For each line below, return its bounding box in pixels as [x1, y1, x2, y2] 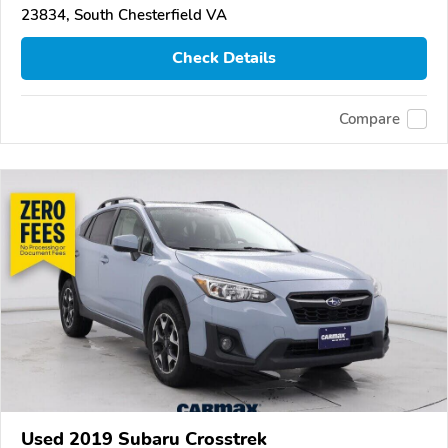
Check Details [172, 47, 276, 70]
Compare [339, 109, 400, 130]
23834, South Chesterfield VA [21, 4, 227, 25]
